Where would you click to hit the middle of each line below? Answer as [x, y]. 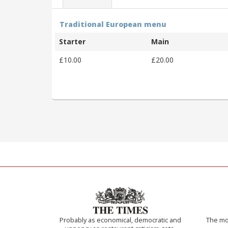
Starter [72, 41]
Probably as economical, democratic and [120, 220]
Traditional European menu [113, 24]
